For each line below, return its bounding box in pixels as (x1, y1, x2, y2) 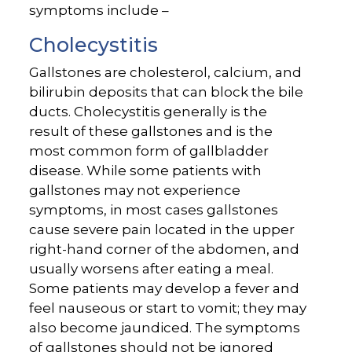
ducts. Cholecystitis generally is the (29, 104, 268, 120)
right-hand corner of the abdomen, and (29, 241, 300, 258)
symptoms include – (29, 2, 170, 19)
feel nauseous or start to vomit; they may (29, 300, 307, 317)
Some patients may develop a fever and (29, 280, 300, 297)
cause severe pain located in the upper (29, 222, 295, 238)
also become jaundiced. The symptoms (29, 320, 301, 336)
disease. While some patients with (29, 163, 262, 179)
